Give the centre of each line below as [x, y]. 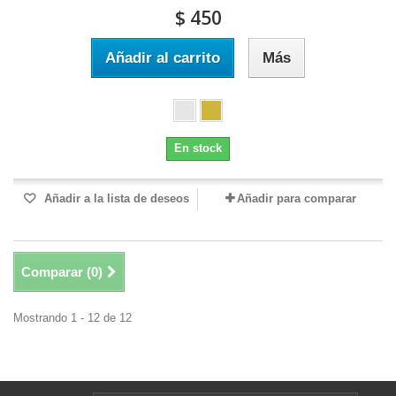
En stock [198, 148]
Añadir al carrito [163, 58]
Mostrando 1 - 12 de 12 [72, 318]
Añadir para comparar [296, 199]
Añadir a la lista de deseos [115, 199]
